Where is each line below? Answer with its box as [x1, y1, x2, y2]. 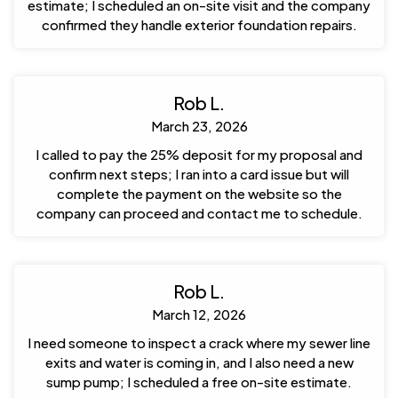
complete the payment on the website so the [56, 185, 342, 203]
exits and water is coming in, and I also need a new [44, 354, 354, 371]
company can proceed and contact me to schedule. [36, 204, 362, 222]
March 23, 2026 [150, 117, 248, 135]
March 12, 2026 [152, 306, 246, 323]
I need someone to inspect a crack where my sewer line [28, 334, 370, 352]
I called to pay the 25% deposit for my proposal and [36, 146, 362, 163]
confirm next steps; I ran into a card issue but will [49, 165, 349, 183]
